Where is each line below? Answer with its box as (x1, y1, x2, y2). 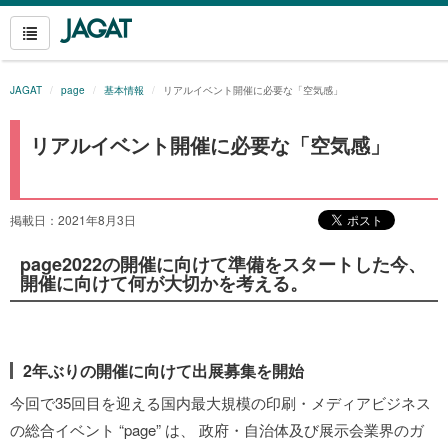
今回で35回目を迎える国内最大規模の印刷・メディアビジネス (10, 392, 431, 413)
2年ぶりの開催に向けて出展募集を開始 (23, 359, 304, 382)
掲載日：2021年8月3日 (10, 211, 136, 228)
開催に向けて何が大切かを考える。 (20, 270, 308, 296)
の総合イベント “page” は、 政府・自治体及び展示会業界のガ (10, 419, 424, 440)
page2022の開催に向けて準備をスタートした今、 (20, 251, 426, 277)
